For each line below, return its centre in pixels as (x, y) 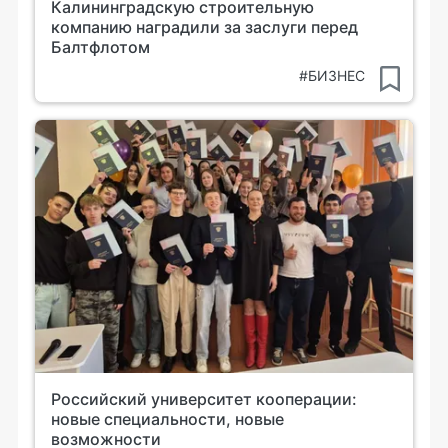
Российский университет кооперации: (204, 398)
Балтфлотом (100, 47)
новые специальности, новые (167, 418)
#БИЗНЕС (332, 76)
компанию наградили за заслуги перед (204, 27)
